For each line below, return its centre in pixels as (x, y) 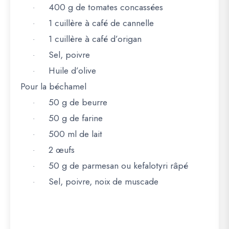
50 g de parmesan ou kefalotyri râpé (118, 166)
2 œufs (62, 150)
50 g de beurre (78, 102)
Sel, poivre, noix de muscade (104, 181)
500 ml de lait (75, 134)
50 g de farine (76, 118)
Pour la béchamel (53, 86)
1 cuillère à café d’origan (95, 39)
